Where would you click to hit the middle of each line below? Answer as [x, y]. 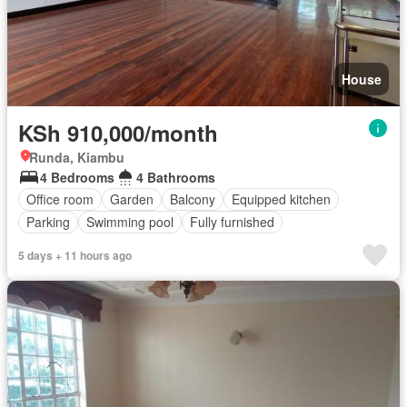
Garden [132, 199]
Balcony [193, 199]
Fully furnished [232, 222]
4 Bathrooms [176, 177]
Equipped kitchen [281, 199]
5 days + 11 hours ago [75, 255]
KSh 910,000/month [118, 132]
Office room [60, 199]
